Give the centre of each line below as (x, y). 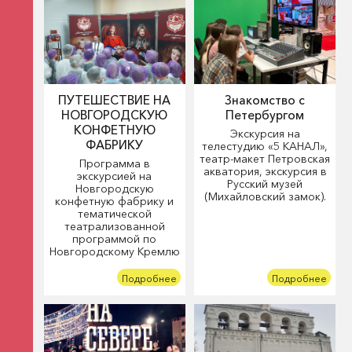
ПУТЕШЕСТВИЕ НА (115, 101)
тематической (114, 214)
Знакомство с (265, 101)
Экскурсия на (265, 134)
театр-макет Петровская (265, 159)
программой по (115, 239)
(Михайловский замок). (265, 197)
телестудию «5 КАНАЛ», (265, 147)
